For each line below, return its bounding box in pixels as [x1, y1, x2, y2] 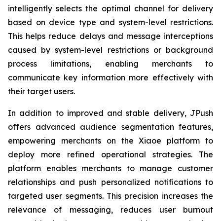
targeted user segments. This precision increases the [8, 191, 213, 201]
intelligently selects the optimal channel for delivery [8, 3, 213, 13]
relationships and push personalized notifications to [8, 177, 213, 187]
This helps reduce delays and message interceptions [8, 31, 213, 41]
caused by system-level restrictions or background [8, 45, 213, 55]
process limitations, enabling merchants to [8, 59, 213, 69]
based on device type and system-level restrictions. [8, 17, 213, 27]
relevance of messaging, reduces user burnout [8, 205, 213, 215]
